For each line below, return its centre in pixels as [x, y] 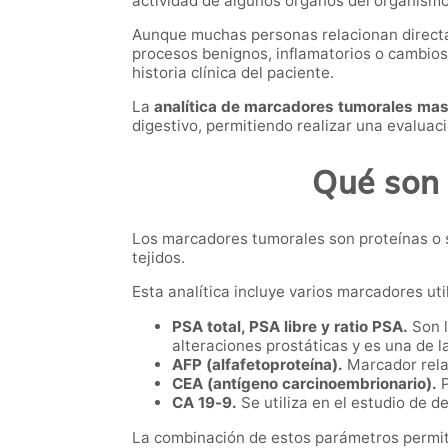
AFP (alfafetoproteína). [257, 365]
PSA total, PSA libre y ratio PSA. [290, 327]
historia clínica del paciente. [233, 72]
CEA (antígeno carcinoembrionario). [304, 384]
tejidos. [158, 258]
